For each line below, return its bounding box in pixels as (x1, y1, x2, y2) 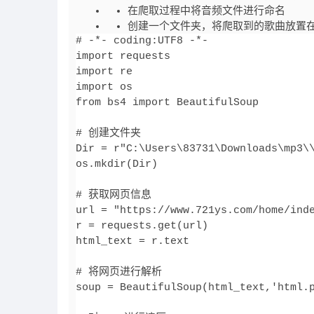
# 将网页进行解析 (76, 266, 162, 278)
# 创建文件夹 (76, 127, 141, 139)
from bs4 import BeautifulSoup (76, 96, 259, 109)
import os (76, 81, 132, 93)
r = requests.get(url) (76, 219, 208, 232)
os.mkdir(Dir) (76, 158, 158, 170)
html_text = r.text (76, 235, 189, 247)
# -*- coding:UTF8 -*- (76, 34, 208, 47)
